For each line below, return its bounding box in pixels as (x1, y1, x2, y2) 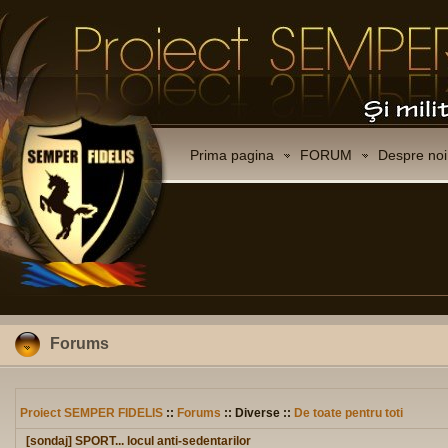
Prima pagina (190, 147, 274, 163)
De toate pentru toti (294, 406, 403, 420)
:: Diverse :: (221, 406, 294, 420)
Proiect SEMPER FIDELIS (20, 406, 163, 420)
